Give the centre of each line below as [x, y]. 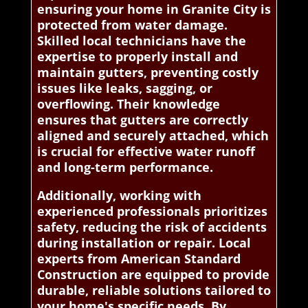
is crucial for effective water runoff [146, 151]
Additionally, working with [119, 195]
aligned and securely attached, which [153, 135]
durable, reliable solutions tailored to [154, 290]
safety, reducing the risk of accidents [152, 227]
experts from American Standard [139, 258]
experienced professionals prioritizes [152, 211]
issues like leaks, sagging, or [124, 88]
